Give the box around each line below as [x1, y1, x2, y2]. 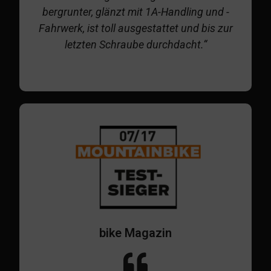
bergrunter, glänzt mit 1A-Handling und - [42, 5, 229, 19]
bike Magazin [99, 226, 172, 241]
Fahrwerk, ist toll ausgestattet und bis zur [38, 22, 233, 35]
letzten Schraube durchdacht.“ [64, 38, 207, 51]
